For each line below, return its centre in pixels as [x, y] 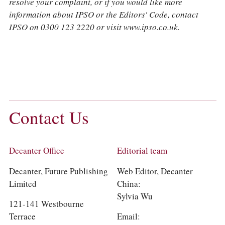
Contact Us [49, 118]
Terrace [22, 216]
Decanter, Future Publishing [58, 171]
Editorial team [142, 150]
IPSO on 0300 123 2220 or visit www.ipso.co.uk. [94, 27]
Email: [128, 216]
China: [129, 184]
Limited [23, 184]
